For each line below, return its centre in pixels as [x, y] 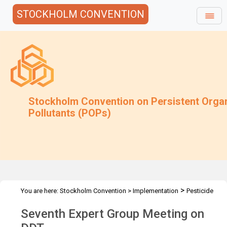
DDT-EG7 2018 [135, 203]
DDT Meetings [86, 203]
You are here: [40, 191]
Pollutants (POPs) [70, 113]
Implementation [156, 191]
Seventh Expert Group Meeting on [112, 214]
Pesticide [200, 191]
